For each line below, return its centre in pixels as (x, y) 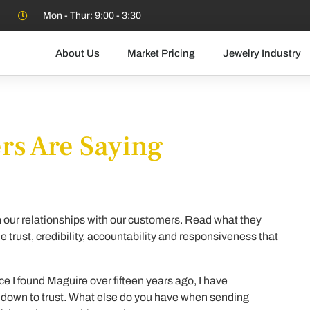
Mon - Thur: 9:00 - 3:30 (92, 16)
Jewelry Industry (262, 53)
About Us (77, 53)
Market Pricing (161, 53)
